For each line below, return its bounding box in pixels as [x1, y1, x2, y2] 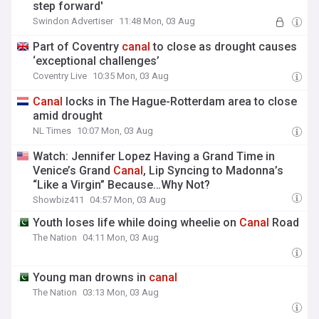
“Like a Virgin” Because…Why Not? [33, 178, 211, 192]
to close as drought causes [150, 40, 298, 53]
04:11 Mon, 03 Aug [83, 232, 159, 243]
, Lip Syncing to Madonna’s [143, 164, 284, 177]
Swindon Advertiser [33, 16, 114, 26]
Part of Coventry [33, 40, 122, 53]
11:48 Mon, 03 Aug [119, 16, 196, 26]
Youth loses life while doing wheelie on [33, 216, 240, 229]
